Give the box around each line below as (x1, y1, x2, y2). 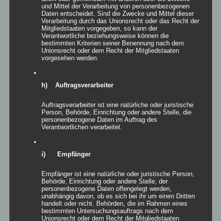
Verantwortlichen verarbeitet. (41, 123, 122, 131)
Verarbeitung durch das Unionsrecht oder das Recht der (41, 17, 199, 25)
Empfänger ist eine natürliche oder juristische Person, (41, 170, 194, 178)
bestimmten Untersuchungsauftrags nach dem (41, 207, 173, 215)
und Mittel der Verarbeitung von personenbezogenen (41, 2, 189, 10)
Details (104, 119, 124, 128)
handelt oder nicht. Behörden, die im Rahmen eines (41, 199, 187, 207)
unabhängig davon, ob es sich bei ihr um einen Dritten (41, 192, 195, 200)
